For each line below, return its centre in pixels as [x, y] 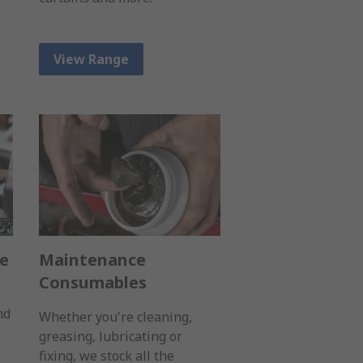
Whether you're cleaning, [115, 316]
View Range [91, 60]
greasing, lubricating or [111, 336]
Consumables [93, 282]
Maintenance [92, 259]
